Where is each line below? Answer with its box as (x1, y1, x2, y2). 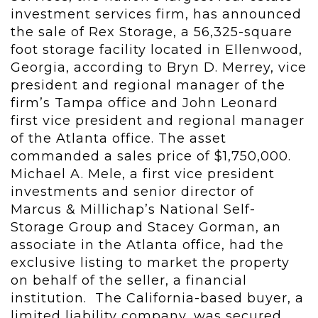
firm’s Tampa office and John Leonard (11, 95, 278, 111)
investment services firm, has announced (11, 6, 302, 23)
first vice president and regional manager (11, 113, 305, 129)
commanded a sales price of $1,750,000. (11, 148, 291, 165)
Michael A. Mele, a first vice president (11, 166, 275, 182)
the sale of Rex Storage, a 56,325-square (11, 24, 292, 40)
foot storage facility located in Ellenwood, (11, 42, 302, 58)
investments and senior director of (11, 184, 254, 200)
